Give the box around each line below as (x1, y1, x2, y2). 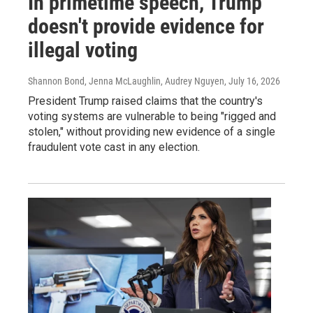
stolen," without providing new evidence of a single (28, 124, 275, 138)
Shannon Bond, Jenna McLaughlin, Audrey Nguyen (28, 75, 224, 87)
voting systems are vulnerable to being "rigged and (28, 109, 276, 123)
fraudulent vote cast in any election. (28, 140, 200, 154)
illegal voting (28, 37, 138, 62)
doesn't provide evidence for (28, 13, 264, 38)
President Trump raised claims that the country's (28, 94, 263, 108)
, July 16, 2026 (224, 75, 280, 87)
